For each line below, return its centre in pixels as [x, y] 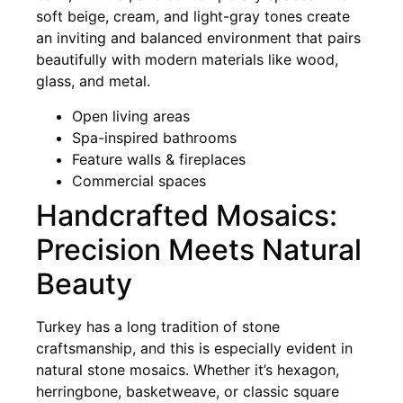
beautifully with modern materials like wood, [187, 60]
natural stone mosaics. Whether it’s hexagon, [188, 369]
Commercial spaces [139, 180]
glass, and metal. [93, 81]
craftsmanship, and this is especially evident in [194, 348]
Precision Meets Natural [199, 249]
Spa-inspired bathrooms [154, 137]
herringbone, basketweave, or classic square [188, 391]
